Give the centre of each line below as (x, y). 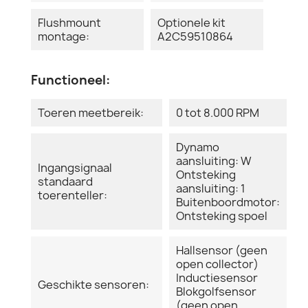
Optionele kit (191, 22)
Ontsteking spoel (222, 216)
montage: (64, 36)
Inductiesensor (217, 277)
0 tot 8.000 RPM (218, 112)
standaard (65, 181)
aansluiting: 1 (211, 188)
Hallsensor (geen (222, 250)
